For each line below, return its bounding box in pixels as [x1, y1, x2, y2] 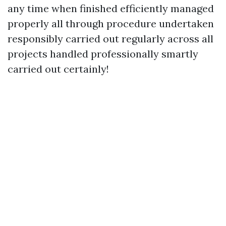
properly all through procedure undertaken [8, 17, 214, 30]
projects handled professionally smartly [8, 47, 198, 60]
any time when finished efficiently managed [8, 2, 214, 15]
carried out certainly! [8, 63, 109, 75]
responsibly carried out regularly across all [8, 32, 213, 45]
